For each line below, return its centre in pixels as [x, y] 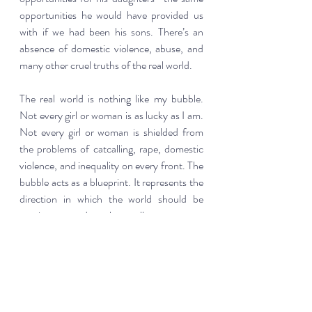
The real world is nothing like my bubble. [111, 99]
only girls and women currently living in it [111, 249]
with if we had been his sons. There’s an [111, 32]
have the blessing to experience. [86, 266]
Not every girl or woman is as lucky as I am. [111, 116]
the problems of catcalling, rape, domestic [111, 149]
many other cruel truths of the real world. [108, 65]
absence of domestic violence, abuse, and [111, 49]
